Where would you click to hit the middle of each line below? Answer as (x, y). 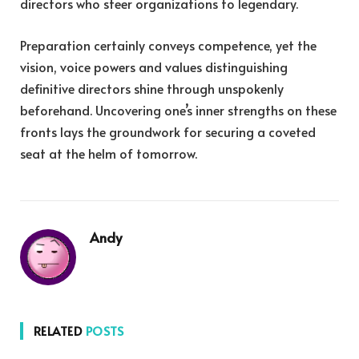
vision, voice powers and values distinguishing (154, 66)
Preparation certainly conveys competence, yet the (168, 44)
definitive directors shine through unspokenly (152, 88)
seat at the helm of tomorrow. (109, 153)
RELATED (60, 330)
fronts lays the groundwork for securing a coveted (168, 131)
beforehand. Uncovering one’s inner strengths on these (178, 109)
